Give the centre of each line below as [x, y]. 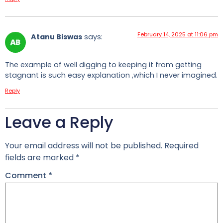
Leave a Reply [59, 122]
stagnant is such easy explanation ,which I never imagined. [111, 75]
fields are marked [40, 157]
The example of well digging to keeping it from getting [103, 65]
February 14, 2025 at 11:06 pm [178, 34]
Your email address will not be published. [84, 145]
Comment [27, 176]
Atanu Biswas [56, 37]
